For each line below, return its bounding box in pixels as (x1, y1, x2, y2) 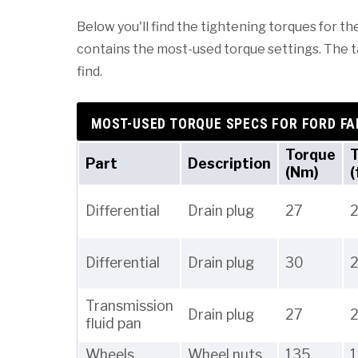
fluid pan (86, 315, 141, 332)
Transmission (86, 297, 173, 315)
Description (188, 155, 271, 173)
